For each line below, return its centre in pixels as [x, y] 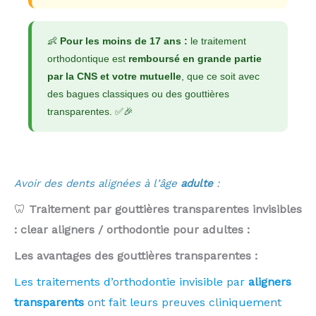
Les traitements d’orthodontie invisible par [131, 282]
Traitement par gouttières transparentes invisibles [165, 209]
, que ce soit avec [220, 77]
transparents [49, 303]
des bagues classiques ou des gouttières [138, 94]
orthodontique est [88, 59]
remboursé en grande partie [195, 59]
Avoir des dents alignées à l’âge [97, 184]
